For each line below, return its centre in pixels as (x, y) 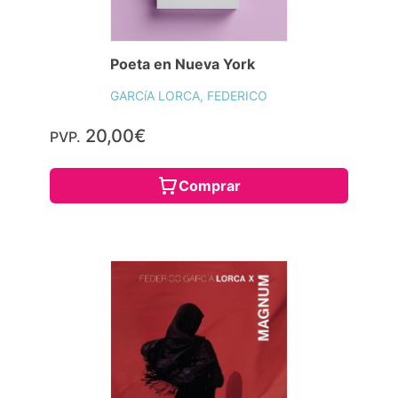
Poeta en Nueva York (183, 64)
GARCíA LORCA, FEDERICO (189, 96)
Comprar (210, 186)
